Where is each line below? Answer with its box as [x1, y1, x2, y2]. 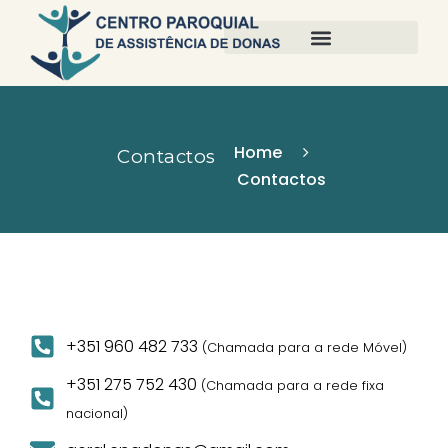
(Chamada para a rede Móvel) [202, 338, 408, 356]
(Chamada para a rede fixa [201, 376, 385, 394]
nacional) [66, 404, 129, 422]
